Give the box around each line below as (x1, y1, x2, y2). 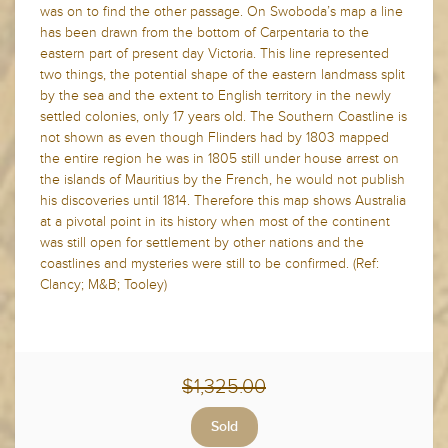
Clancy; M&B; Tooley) (40, 276, 167, 294)
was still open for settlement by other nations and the (40, 234, 364, 252)
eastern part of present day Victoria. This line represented (40, 45, 389, 63)
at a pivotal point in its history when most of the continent (40, 213, 390, 231)
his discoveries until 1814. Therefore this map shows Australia (40, 192, 406, 210)
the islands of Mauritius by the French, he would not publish (40, 171, 405, 189)
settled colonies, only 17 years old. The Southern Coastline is (40, 108, 407, 126)
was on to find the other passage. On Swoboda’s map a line (40, 3, 403, 21)
